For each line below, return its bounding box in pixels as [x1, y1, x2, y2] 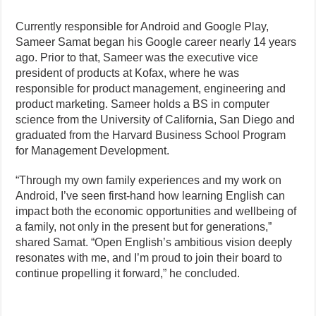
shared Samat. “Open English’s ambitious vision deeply [16, 236, 293, 249]
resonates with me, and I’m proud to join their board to [16, 252, 283, 265]
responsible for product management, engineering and [16, 83, 286, 95]
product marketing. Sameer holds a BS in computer [16, 98, 270, 111]
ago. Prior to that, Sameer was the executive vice [16, 51, 259, 64]
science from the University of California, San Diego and [16, 114, 296, 126]
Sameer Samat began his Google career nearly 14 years [16, 36, 297, 49]
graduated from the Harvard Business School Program [16, 129, 286, 142]
